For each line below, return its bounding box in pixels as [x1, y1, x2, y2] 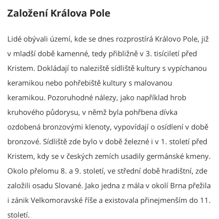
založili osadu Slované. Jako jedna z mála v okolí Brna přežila [7, 180, 211, 190]
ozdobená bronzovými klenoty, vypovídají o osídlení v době [7, 121, 208, 131]
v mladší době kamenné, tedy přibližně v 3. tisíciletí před [7, 48, 197, 58]
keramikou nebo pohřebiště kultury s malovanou [7, 77, 172, 88]
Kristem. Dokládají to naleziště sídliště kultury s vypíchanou [7, 63, 207, 73]
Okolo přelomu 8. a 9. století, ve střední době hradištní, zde [7, 165, 207, 175]
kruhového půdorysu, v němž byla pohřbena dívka [7, 107, 177, 117]
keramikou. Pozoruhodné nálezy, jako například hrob [7, 92, 186, 102]
